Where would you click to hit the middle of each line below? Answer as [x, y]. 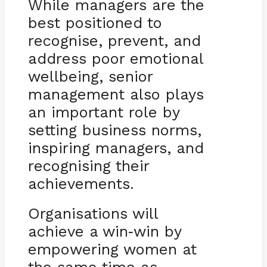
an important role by [103, 112]
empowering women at [112, 249]
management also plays [116, 94]
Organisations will [93, 213]
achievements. [81, 183]
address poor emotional [115, 58]
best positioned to [95, 22]
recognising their [88, 165]
